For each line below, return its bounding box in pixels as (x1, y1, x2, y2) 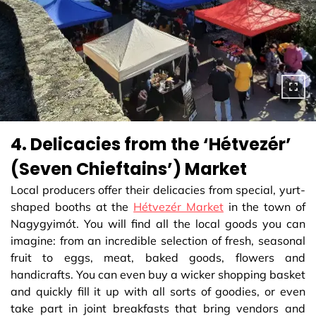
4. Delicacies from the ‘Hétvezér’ (11, 133, 291, 157)
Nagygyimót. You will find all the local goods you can (11, 217, 305, 231)
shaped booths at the (11, 200, 134, 214)
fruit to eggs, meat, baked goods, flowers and (11, 250, 305, 265)
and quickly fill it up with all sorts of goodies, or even (11, 284, 305, 299)
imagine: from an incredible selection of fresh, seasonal (11, 233, 305, 248)
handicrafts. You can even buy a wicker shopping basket (11, 267, 305, 282)
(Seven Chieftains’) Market (11, 157, 247, 181)
